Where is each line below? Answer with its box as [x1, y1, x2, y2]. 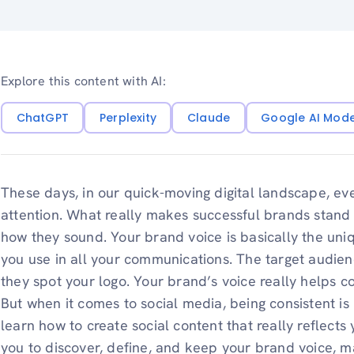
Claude [186, 109, 231, 126]
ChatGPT [16, 109, 69, 126]
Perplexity [99, 109, 156, 126]
